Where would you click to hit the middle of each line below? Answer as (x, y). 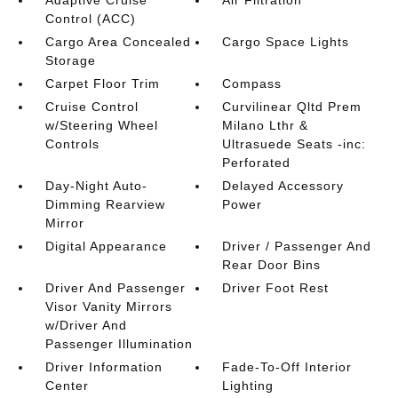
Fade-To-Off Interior (287, 367)
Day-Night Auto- (96, 186)
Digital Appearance (106, 246)
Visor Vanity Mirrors (108, 306)
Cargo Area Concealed (118, 42)
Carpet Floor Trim (102, 84)
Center (67, 386)
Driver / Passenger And (297, 246)
